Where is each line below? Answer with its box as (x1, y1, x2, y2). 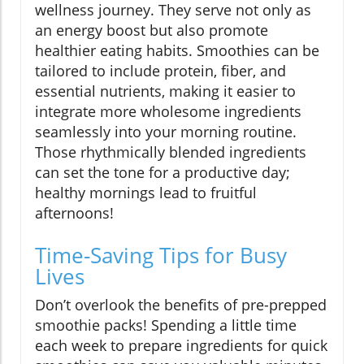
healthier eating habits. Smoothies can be (35, 41, 319, 61)
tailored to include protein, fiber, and (35, 61, 286, 81)
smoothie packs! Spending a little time (35, 315, 297, 336)
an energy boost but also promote (35, 20, 268, 41)
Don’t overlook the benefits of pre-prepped (35, 295, 327, 315)
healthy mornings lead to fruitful (35, 183, 257, 203)
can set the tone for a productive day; (35, 162, 290, 183)
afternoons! (35, 203, 114, 223)
